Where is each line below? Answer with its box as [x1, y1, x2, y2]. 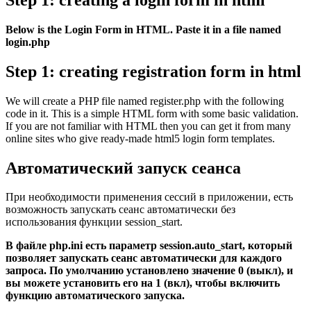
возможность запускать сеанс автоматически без [6, 203, 235, 216]
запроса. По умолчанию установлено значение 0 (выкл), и [6, 264, 293, 277]
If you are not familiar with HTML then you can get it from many [6, 119, 291, 132]
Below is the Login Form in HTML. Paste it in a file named [6, 23, 281, 35]
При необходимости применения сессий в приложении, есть [6, 191, 293, 203]
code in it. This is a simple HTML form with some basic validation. [6, 107, 299, 119]
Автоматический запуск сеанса [6, 158, 241, 177]
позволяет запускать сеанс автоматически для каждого [6, 252, 282, 264]
